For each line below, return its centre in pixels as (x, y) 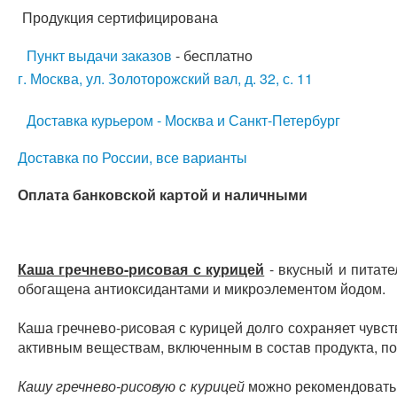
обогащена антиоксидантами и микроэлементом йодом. (202, 288)
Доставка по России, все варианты (132, 157)
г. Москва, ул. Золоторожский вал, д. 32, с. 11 (165, 78)
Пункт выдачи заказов (99, 55)
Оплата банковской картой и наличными (163, 195)
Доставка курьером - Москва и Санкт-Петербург (183, 120)
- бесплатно (212, 55)
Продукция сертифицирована (120, 17)
